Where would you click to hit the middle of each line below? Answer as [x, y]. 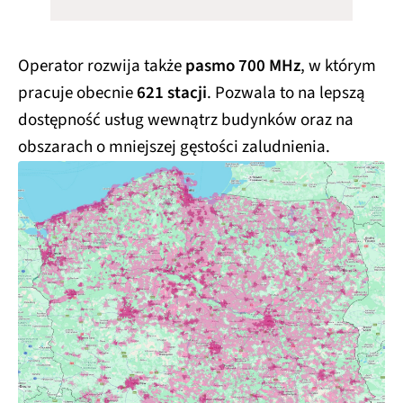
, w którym [338, 67]
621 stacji [172, 94]
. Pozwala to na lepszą [286, 94]
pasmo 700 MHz [243, 67]
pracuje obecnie [77, 94]
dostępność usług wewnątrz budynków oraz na [186, 121]
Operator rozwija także [102, 67]
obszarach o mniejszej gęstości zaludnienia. [174, 148]
